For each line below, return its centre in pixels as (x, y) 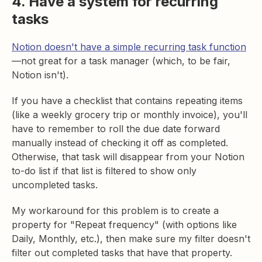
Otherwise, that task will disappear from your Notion (128, 156)
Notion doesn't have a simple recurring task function (129, 46)
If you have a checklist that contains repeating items (127, 100)
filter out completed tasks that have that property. (123, 252)
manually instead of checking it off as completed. (120, 142)
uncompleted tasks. (55, 185)
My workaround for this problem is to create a (115, 210)
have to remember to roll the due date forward (116, 128)
